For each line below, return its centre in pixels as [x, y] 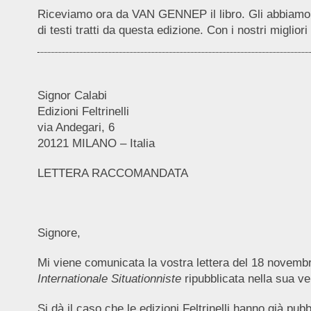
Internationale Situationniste [109, 278]
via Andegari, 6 [76, 127]
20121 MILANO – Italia [96, 143]
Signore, [59, 233]
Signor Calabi [72, 95]
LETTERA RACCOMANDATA [112, 173]
